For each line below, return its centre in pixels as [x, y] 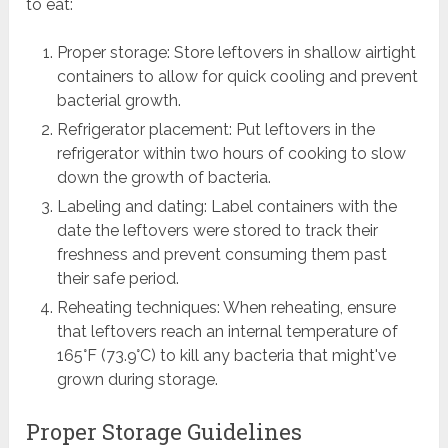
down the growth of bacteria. [163, 178]
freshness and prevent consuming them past [221, 255]
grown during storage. [137, 380]
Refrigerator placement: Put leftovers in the [215, 130]
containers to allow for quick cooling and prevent [237, 77]
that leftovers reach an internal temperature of [227, 332]
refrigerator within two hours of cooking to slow [231, 154]
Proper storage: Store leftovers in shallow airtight [236, 53]
